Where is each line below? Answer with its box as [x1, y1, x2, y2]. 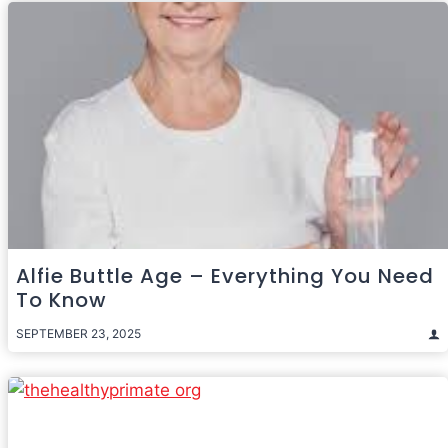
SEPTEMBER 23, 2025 [16, 326, 141, 341]
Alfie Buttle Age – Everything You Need [16, 262, 434, 290]
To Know [16, 286, 107, 314]
